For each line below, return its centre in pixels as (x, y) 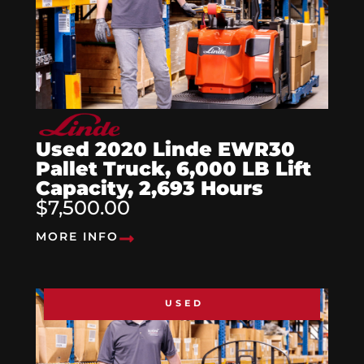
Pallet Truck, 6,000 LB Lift (173, 169)
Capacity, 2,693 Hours (149, 188)
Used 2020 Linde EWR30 (165, 149)
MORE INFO (77, 237)
